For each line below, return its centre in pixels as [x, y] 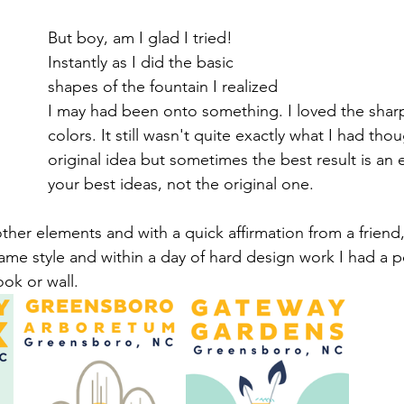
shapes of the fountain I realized [165, 87]
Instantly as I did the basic [143, 62]
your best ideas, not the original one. [183, 184]
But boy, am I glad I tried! [142, 38]
